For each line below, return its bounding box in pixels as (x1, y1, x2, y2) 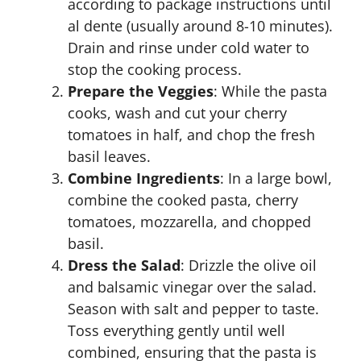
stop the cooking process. (68, 60, 242, 79)
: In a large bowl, (220, 168, 332, 188)
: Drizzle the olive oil (180, 255, 317, 275)
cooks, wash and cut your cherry (68, 103, 287, 122)
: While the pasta (214, 81, 327, 101)
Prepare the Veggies (68, 81, 214, 101)
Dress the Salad (68, 255, 180, 275)
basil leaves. (68, 147, 151, 166)
